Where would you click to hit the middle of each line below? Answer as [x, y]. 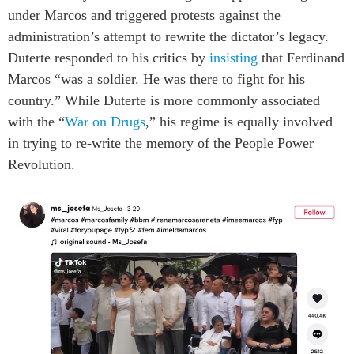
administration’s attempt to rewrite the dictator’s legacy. [168, 36]
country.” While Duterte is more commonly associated [164, 100]
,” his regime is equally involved [239, 121]
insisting [233, 57]
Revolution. [41, 164]
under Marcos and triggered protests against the [144, 15]
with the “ [36, 121]
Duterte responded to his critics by [109, 57]
